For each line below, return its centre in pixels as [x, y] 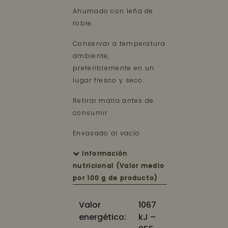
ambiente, [91, 56]
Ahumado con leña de [113, 11]
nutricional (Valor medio [119, 166]
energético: [103, 217]
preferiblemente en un [114, 68]
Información [105, 153]
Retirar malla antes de [113, 101]
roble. [83, 23]
